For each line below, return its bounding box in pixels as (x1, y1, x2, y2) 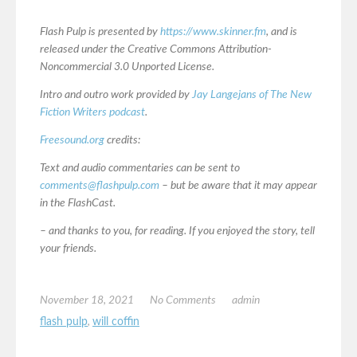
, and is (266, 26, 297, 38)
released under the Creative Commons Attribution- (40, 44, 272, 56)
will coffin (92, 316, 139, 328)
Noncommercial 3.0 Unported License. (40, 61, 214, 73)
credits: (104, 135, 140, 147)
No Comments (150, 295, 216, 307)
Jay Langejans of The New (192, 89, 312, 101)
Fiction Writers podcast (40, 107, 145, 119)
